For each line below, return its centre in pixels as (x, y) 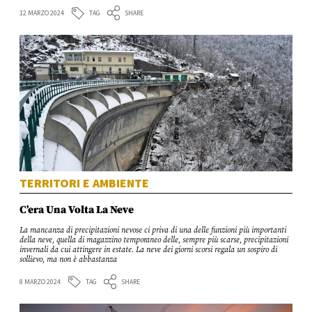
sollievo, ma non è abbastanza (69, 260)
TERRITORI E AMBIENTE (85, 183)
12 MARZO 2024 (42, 13)
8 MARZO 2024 (40, 282)
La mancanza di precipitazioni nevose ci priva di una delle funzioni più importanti (153, 231)
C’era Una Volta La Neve (77, 210)
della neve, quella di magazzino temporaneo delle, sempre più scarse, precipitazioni (154, 241)
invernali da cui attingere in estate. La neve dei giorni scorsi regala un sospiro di (149, 250)
